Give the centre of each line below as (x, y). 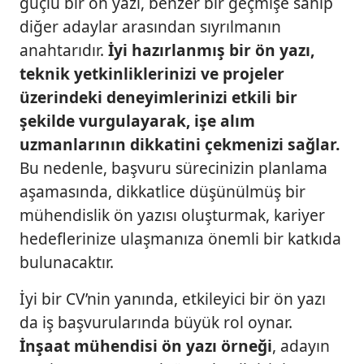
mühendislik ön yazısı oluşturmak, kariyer (172, 215)
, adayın (301, 346)
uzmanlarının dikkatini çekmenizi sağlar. (180, 145)
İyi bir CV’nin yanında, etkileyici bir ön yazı (173, 299)
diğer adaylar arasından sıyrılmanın (150, 27)
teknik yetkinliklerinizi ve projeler (152, 74)
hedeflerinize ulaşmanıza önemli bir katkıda (180, 239)
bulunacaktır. (67, 262)
